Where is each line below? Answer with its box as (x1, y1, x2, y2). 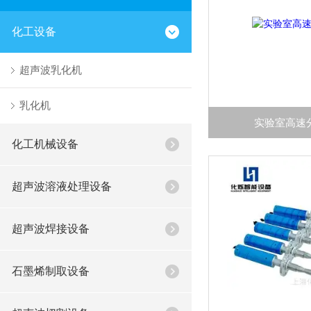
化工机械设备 (11, 138, 78, 150)
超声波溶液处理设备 (11, 180, 112, 192)
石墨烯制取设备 (11, 265, 90, 277)
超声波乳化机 (19, 64, 82, 76)
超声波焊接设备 (11, 223, 90, 235)
